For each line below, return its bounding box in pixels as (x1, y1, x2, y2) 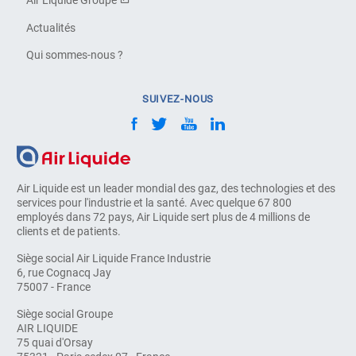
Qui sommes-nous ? (26, 48, 124, 61)
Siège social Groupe (17, 308, 114, 321)
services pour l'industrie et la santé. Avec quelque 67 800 (17, 196, 292, 210)
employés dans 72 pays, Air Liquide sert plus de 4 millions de (17, 211, 311, 224)
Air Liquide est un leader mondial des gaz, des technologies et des (17, 182, 336, 195)
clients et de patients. (17, 225, 122, 238)
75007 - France (17, 281, 91, 294)
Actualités (26, 21, 76, 34)
